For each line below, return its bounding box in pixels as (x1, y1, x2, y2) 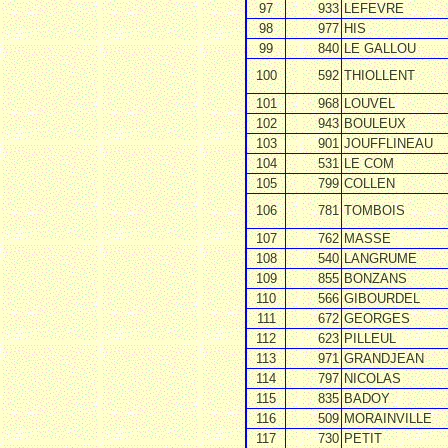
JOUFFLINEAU (344, 136, 433, 151)
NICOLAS (344, 371, 401, 386)
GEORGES (344, 311, 410, 326)
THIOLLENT (344, 68, 415, 83)
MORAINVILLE (344, 411, 432, 426)
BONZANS (344, 271, 407, 286)
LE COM (344, 156, 394, 171)
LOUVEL (344, 96, 395, 111)
